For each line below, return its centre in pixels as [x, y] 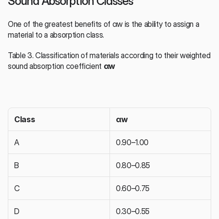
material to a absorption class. [56, 34]
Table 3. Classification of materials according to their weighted [109, 55]
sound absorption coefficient [56, 66]
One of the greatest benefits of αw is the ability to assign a [104, 24]
